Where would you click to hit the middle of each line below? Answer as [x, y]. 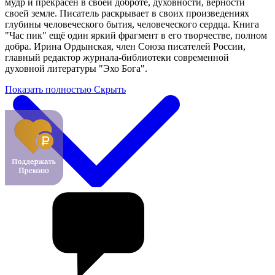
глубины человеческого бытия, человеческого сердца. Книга [132, 25]
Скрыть [110, 90]
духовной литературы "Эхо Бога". [76, 69]
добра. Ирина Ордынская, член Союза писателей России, [125, 47]
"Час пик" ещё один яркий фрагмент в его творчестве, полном [136, 36]
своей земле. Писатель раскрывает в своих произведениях [127, 14]
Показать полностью [48, 90]
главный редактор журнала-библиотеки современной [117, 58]
